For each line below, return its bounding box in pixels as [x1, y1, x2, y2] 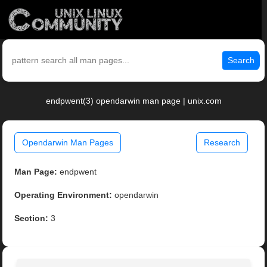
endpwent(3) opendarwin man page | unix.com [45, 96, 222, 106]
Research [203, 138, 240, 148]
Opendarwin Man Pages [22, 138, 114, 148]
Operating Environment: [14, 190, 113, 200]
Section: [14, 213, 49, 223]
